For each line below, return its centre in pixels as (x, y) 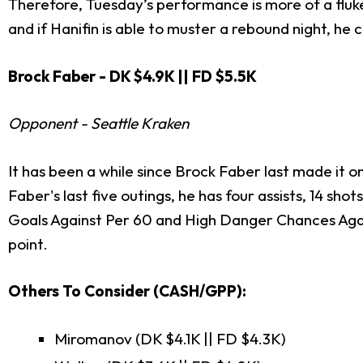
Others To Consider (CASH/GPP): (127, 291)
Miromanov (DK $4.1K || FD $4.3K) (170, 338)
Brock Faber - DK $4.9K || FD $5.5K (132, 76)
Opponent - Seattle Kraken (98, 124)
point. (115, 243)
